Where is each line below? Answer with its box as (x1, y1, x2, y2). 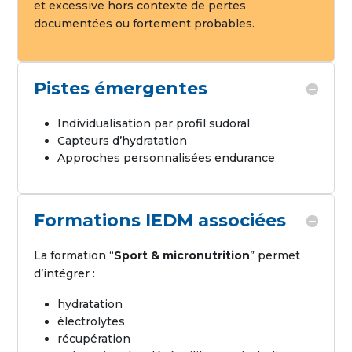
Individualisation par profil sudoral (57, 116, 251, 130)
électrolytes (57, 314, 126, 328)
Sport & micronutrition (114, 248, 251, 262)
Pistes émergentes (34, 78, 208, 99)
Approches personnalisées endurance (57, 151, 276, 165)
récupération (57, 332, 131, 346)
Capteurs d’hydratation (57, 134, 188, 148)
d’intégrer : (34, 266, 96, 280)
